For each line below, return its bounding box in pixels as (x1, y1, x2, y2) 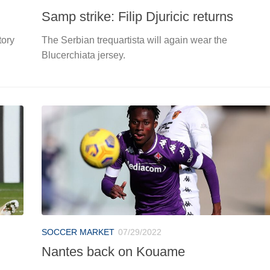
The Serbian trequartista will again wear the (42, 34, 227, 45)
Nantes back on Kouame (42, 243, 185, 259)
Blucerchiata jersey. (42, 49, 125, 60)
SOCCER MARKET (42, 227, 115, 237)
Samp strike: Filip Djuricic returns (42, 8, 233, 24)
